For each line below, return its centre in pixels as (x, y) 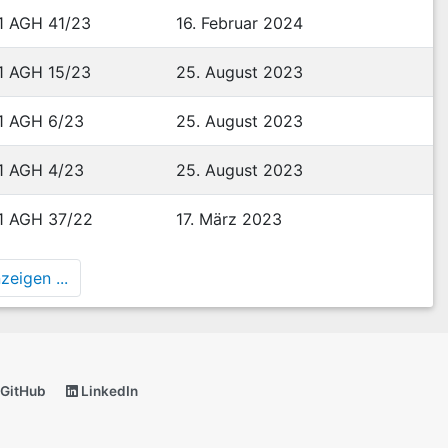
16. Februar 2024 (239, 23)
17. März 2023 (229, 219)
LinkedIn (108, 391)
